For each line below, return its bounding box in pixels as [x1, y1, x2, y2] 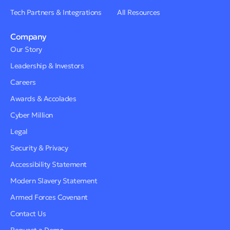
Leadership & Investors [10, 61, 84, 70]
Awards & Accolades [10, 93, 76, 103]
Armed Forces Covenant [10, 192, 88, 202]
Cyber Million [10, 110, 53, 120]
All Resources [117, 7, 160, 17]
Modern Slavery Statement [10, 176, 97, 185]
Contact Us [10, 208, 46, 218]
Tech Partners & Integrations [10, 7, 101, 17]
